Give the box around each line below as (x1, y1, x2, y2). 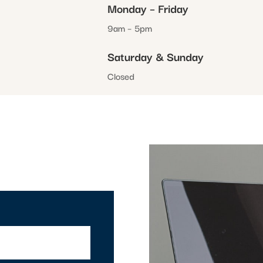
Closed (107, 68, 135, 83)
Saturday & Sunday (107, 47, 204, 65)
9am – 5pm (107, 21, 153, 35)
